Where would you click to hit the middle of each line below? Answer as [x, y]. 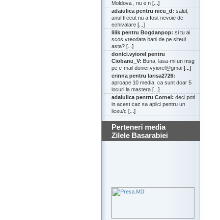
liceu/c [120, 111]
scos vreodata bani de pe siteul [149, 40]
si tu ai [182, 33]
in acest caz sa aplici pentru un [148, 104]
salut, [181, 11]
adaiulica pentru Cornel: [143, 97]
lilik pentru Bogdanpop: [142, 33]
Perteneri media [138, 127]
